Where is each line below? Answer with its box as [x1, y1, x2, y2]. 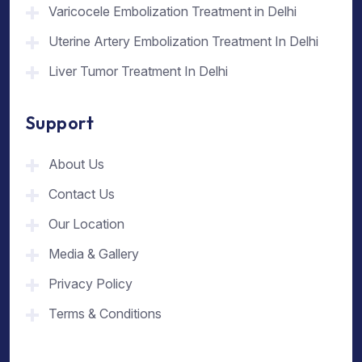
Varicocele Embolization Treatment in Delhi [48, 2, 297, 19]
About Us [48, 156, 104, 173]
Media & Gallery [48, 246, 139, 263]
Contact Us [48, 186, 115, 203]
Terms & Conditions [48, 305, 162, 322]
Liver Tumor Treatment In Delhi [48, 62, 228, 79]
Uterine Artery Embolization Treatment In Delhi [48, 32, 318, 49]
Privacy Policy [48, 276, 133, 293]
